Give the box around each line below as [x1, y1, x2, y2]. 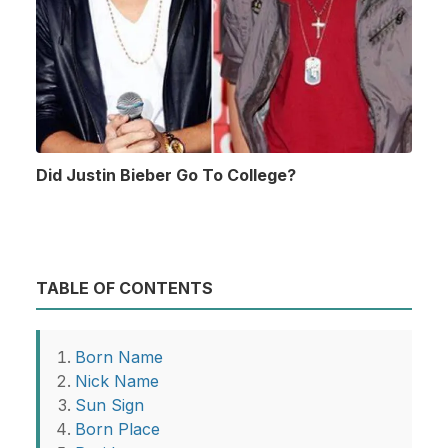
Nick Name [75, 371, 159, 392]
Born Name [75, 347, 163, 368]
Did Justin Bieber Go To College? [36, 164, 296, 185]
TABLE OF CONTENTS [36, 278, 213, 299]
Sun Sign [75, 395, 144, 416]
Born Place [75, 419, 160, 440]
